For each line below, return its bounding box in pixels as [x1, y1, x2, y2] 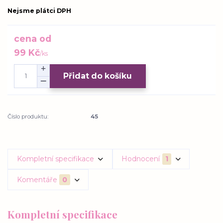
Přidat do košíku [63, 71, 132, 81]
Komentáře [16, 175, 57, 184]
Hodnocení [121, 154, 160, 163]
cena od [14, 33, 52, 44]
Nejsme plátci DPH [7, 7, 71, 15]
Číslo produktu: [7, 112, 48, 120]
